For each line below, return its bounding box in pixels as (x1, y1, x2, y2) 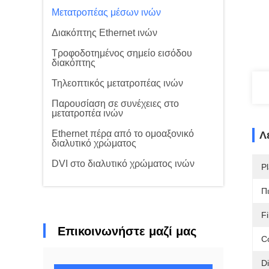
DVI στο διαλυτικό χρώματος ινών (52, 159, 195, 169)
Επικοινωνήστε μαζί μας (58, 225, 196, 238)
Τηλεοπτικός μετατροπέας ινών (52, 78, 183, 88)
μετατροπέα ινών (52, 108, 123, 118)
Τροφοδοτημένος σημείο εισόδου (52, 48, 192, 58)
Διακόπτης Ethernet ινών (52, 28, 157, 38)
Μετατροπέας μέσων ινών (52, 7, 161, 17)
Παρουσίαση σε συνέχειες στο (52, 98, 179, 109)
